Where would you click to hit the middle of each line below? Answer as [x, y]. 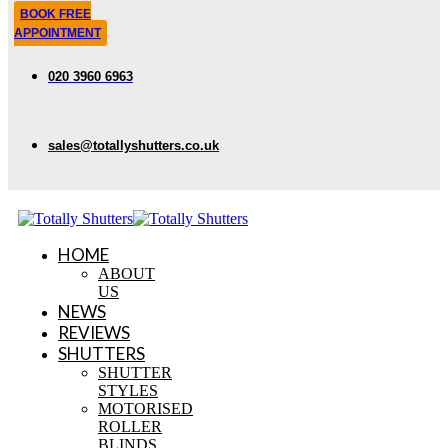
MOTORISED [145, 408]
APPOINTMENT [57, 33]
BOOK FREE [55, 14]
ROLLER [130, 426]
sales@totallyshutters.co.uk [133, 145]
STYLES [128, 390]
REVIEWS [94, 332]
